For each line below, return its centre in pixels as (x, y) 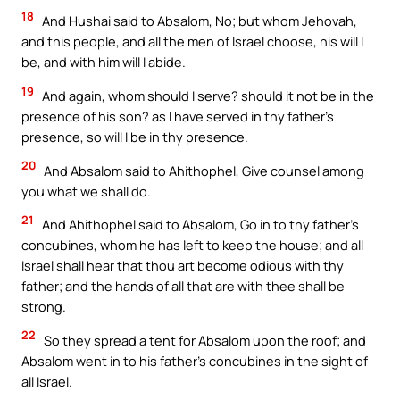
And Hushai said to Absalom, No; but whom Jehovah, (198, 21)
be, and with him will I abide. (104, 62)
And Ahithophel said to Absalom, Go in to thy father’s (199, 225)
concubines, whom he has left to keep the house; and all (192, 245)
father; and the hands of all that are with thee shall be (183, 286)
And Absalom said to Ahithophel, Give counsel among (203, 170)
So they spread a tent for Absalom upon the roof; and (204, 340)
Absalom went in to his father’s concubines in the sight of (195, 360)
